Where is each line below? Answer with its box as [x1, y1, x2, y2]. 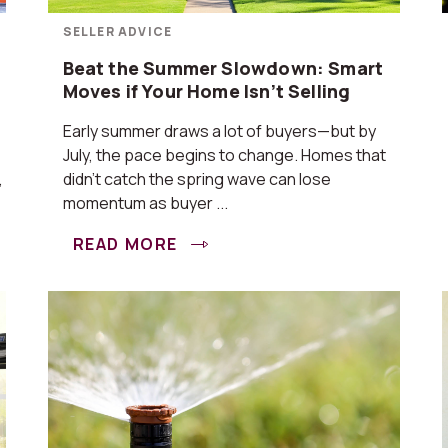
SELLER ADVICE [62, 23, 173, 40]
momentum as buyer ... [62, 192, 228, 214]
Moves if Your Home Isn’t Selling [62, 79, 351, 103]
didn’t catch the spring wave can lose [62, 168, 331, 190]
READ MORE [72, 233, 183, 255]
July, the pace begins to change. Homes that [62, 144, 386, 166]
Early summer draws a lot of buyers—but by [62, 120, 376, 142]
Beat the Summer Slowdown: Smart [62, 56, 384, 80]
